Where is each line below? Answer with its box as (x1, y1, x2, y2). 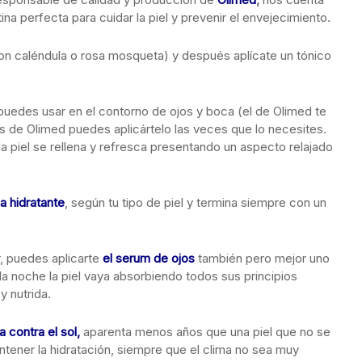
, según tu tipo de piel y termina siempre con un (65, 195, 326, 210)
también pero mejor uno (195, 250, 330, 266)
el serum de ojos (103, 250, 195, 266)
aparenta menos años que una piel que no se (80, 324, 330, 339)
